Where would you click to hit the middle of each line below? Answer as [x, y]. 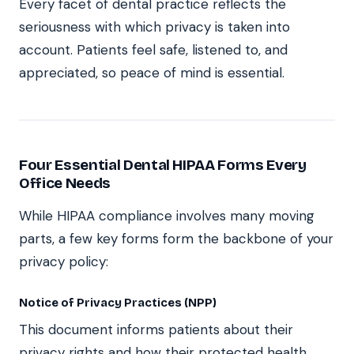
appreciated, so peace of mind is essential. [152, 72]
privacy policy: [64, 261]
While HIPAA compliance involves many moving [167, 215]
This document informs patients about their [156, 329]
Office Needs [65, 183]
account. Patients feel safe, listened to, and [153, 49]
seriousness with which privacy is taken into [154, 26]
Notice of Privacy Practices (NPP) [118, 302]
